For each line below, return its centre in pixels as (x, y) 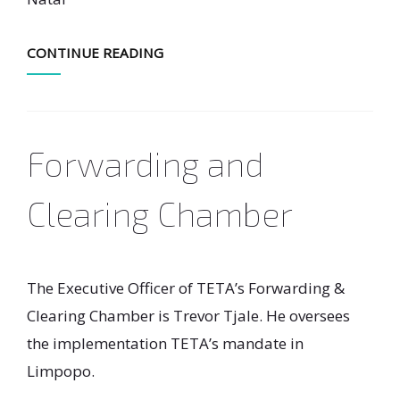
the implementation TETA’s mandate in (165, 343)
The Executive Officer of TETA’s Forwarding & (186, 288)
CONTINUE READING (95, 53)
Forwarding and (146, 163)
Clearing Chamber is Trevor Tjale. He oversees (188, 316)
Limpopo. (61, 371)
